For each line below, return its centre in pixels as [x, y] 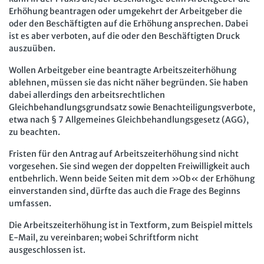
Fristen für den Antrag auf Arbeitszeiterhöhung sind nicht [124, 154]
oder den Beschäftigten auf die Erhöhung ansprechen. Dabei [128, 23]
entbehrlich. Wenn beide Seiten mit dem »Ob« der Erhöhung [132, 178]
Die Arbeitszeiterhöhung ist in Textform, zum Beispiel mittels [131, 225]
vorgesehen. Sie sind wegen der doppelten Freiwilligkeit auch [129, 166]
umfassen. [30, 203]
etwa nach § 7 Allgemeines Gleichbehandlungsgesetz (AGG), [129, 119]
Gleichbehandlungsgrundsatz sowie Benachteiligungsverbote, [132, 107]
